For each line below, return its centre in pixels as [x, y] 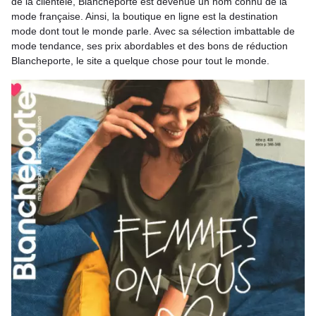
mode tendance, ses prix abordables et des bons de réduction [150, 46]
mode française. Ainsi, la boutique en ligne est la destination [145, 16]
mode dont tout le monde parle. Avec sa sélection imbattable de [153, 31]
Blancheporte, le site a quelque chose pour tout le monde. [142, 61]
